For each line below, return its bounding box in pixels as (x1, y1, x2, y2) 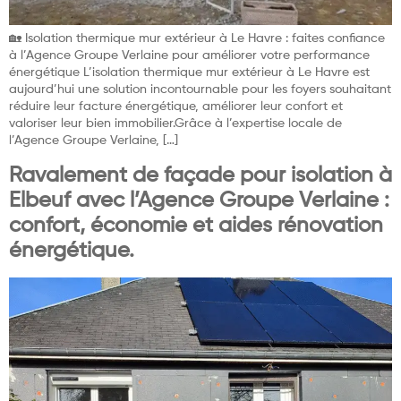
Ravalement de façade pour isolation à (9, 164, 392, 186)
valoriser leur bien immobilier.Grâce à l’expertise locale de (9, 117, 342, 131)
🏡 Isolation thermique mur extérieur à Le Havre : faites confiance (9, 32, 385, 46)
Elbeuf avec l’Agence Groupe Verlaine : (9, 189, 389, 211)
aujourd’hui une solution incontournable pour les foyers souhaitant (9, 83, 391, 97)
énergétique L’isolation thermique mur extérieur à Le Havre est (9, 66, 370, 80)
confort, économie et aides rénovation (9, 214, 383, 236)
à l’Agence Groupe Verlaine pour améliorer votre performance (9, 49, 370, 63)
